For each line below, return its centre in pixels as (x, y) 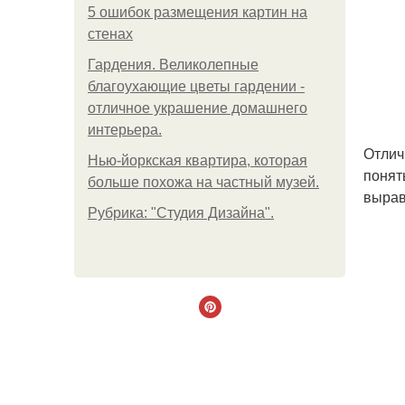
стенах (110, 34)
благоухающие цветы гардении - (196, 86)
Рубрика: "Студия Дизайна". (181, 213)
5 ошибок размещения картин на (198, 12)
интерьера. (125, 130)
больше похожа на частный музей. (203, 182)
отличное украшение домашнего (198, 108)
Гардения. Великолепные (173, 65)
